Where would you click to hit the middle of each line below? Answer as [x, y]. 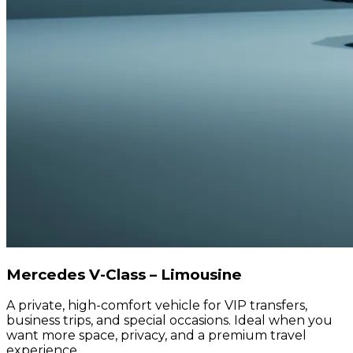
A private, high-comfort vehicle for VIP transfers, [157, 306]
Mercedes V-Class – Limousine [124, 274]
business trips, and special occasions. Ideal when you [169, 321]
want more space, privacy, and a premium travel [156, 336]
